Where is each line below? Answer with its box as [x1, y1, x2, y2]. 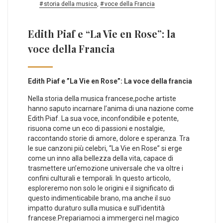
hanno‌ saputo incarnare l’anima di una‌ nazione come [28, 104, 194, 112]
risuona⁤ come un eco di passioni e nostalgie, [28, 124, 165, 132]
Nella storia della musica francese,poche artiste [28, 94, 176, 103]
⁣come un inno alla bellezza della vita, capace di [28, 154, 173, 162]
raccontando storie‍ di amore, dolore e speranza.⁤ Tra [28, 134, 190, 142]
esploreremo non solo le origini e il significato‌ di [28, 184, 174, 192]
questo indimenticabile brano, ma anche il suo [28, 194, 171, 202]
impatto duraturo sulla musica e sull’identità [28, 204, 165, 212]
